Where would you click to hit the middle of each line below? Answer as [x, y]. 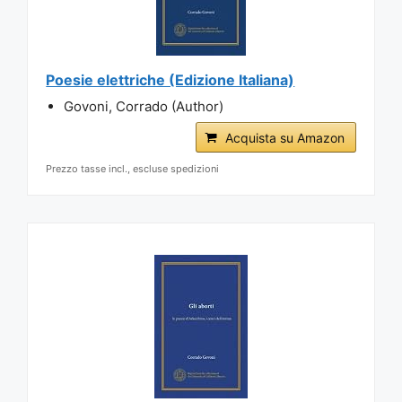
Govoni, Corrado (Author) [144, 106]
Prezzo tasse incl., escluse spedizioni [133, 168]
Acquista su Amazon [284, 137]
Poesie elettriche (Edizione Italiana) [170, 79]
